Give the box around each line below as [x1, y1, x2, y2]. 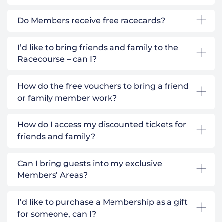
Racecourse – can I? [17, 54, 97, 64]
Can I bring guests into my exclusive [17, 158, 162, 168]
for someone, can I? [17, 209, 96, 219]
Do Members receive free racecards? [17, 15, 165, 25]
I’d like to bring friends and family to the [17, 42, 178, 52]
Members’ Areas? [17, 170, 88, 180]
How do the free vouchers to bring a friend [17, 81, 189, 91]
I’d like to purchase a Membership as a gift [17, 197, 188, 207]
